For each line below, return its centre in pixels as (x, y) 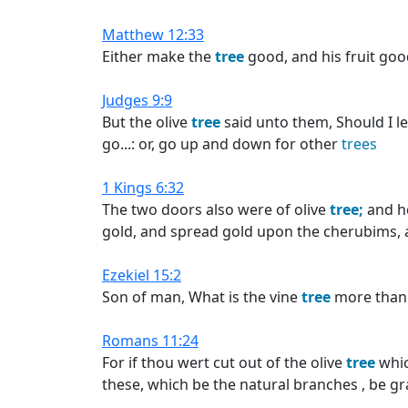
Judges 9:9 (137, 100)
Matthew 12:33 (153, 35)
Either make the (158, 56)
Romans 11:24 (150, 341)
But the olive (147, 122)
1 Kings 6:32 (143, 188)
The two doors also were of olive (216, 209)
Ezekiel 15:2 (142, 275)
